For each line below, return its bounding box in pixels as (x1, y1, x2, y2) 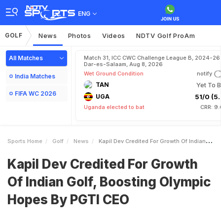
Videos (102, 32, 126, 39)
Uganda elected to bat (84, 104, 145, 110)
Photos (68, 32, 91, 39)
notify (197, 70, 212, 77)
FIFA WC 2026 (15, 90, 56, 97)
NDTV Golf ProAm (136, 32, 195, 39)
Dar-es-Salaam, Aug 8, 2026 (84, 61, 163, 68)
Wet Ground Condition (84, 70, 144, 77)
